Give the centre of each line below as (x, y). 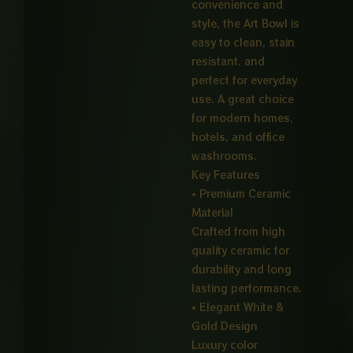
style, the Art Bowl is (246, 24)
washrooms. (225, 156)
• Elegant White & (238, 307)
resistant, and (229, 61)
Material (213, 213)
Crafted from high (239, 232)
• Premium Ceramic (242, 194)
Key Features (226, 175)
